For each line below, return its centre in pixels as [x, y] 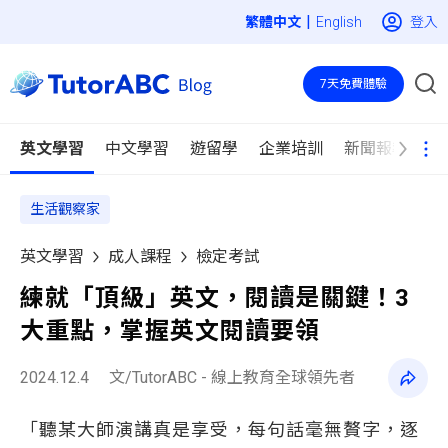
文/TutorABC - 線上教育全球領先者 [232, 377]
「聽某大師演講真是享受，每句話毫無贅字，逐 [219, 429]
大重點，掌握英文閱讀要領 [170, 331]
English [339, 22]
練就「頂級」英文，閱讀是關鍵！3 [215, 298]
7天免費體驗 [353, 84]
